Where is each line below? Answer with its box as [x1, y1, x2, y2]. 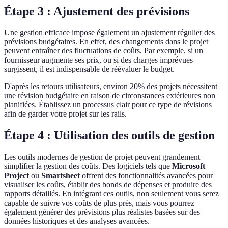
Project [4, 171, 29, 180]
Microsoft [172, 162, 205, 171]
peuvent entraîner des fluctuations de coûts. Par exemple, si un [4, 46, 203, 55]
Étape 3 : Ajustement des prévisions [4, 4, 189, 18]
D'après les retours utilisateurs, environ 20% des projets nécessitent [4, 82, 217, 91]
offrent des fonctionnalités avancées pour [80, 171, 213, 180]
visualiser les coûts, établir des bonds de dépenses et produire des [4, 180, 212, 189]
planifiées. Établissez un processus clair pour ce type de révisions [4, 100, 212, 109]
